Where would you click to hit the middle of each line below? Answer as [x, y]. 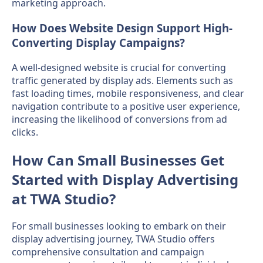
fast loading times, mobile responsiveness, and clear [128, 93]
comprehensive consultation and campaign [108, 252]
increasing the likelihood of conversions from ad [119, 119]
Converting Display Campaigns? [98, 42]
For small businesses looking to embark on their [119, 226]
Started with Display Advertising [125, 179]
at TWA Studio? [64, 198]
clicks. [25, 132]
